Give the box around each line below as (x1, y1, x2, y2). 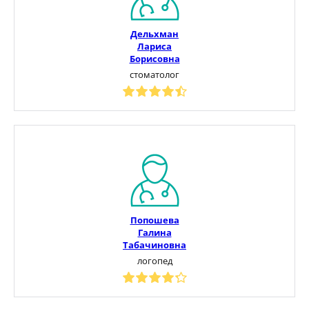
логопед (137, 254, 172, 267)
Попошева (130, 213, 179, 226)
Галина (137, 226, 172, 239)
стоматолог (130, 68, 179, 81)
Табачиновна (123, 238, 186, 251)
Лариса (137, 39, 172, 52)
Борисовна (129, 52, 180, 65)
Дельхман (130, 27, 179, 40)
